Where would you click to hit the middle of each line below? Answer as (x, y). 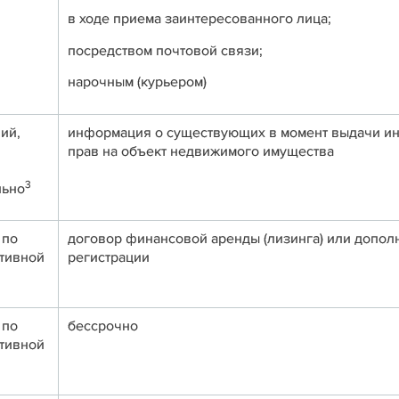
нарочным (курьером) (137, 81)
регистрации (109, 257)
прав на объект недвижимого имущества (201, 151)
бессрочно (103, 326)
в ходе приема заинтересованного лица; (199, 19)
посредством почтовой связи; (165, 50)
